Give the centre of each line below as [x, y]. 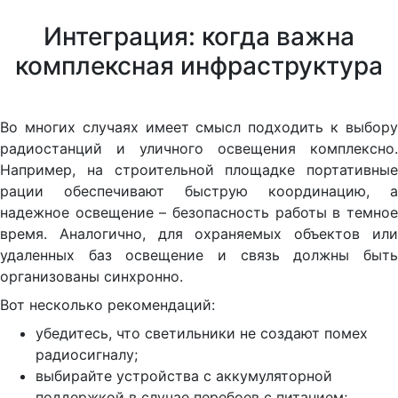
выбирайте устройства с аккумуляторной [184, 375]
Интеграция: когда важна [199, 36]
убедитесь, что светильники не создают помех [202, 333]
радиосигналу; [87, 354]
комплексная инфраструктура [199, 65]
